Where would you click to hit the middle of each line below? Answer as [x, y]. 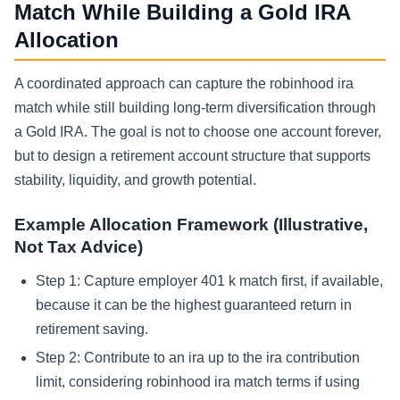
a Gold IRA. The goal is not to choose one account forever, [198, 132]
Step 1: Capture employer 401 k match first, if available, [209, 281]
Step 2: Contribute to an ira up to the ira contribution [198, 357]
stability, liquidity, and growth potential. [135, 180]
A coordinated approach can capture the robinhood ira [184, 84]
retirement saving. [92, 329]
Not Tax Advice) [79, 247]
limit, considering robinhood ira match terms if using [198, 381]
